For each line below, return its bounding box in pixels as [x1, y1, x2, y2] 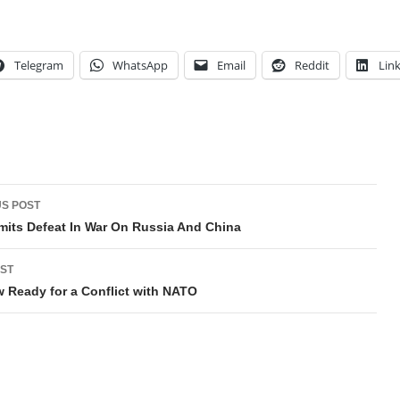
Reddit [295, 57, 329, 73]
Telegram [14, 57, 63, 73]
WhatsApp [112, 57, 168, 73]
